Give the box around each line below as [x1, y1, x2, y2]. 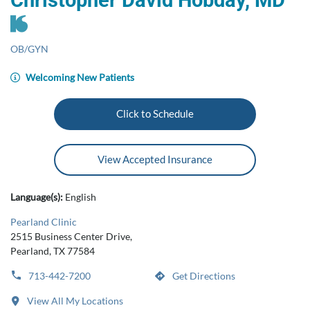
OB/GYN [10, 43, 48, 55]
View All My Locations [25, 295, 123, 307]
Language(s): [10, 191, 65, 203]
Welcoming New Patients [24, 71, 134, 83]
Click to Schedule [116, 107, 194, 120]
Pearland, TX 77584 [10, 245, 95, 257]
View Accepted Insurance [98, 153, 212, 165]
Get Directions [170, 270, 235, 282]
